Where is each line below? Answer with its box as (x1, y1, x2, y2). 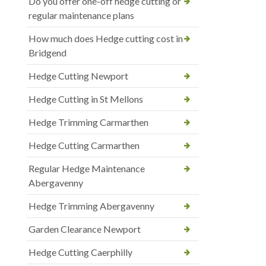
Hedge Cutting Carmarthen (28, 139, 140, 151)
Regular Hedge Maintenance (28, 162, 145, 174)
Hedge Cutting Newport (28, 69, 128, 81)
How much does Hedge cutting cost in (28, 32, 183, 44)
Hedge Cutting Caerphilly (28, 246, 132, 258)
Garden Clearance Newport (28, 223, 141, 235)
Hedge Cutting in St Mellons (28, 93, 143, 104)
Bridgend (28, 46, 66, 58)
